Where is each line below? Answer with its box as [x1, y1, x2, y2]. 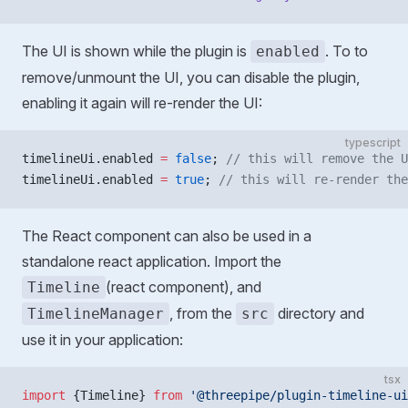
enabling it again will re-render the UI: [22, 94, 262, 112]
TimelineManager [27, 305, 164, 322]
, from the [169, 304, 236, 322]
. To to [325, 42, 368, 60]
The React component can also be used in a [22, 227, 311, 245]
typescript [345, 136, 401, 149]
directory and [274, 304, 364, 322]
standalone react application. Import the [22, 252, 281, 270]
